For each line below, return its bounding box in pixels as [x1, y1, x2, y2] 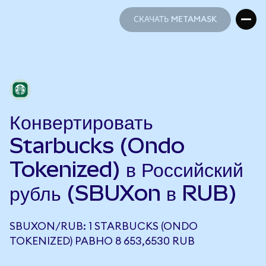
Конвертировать [9, 109, 153, 134]
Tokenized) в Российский [9, 157, 243, 182]
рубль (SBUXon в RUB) [9, 180, 237, 205]
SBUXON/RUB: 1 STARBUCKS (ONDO [9, 221, 198, 232]
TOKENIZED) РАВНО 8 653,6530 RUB [9, 236, 195, 246]
